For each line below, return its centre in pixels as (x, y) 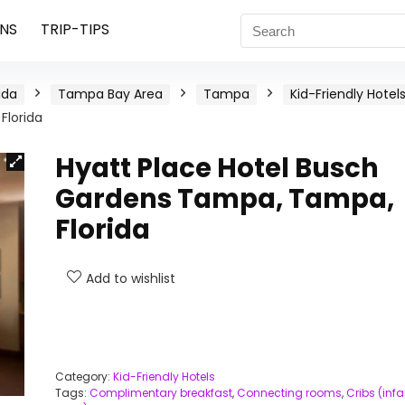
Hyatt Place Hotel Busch (217, 168)
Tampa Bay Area (110, 94)
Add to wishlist (130, 278)
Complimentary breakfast (160, 393)
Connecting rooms (289, 393)
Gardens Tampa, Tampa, (224, 199)
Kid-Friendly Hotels (164, 377)
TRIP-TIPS (75, 29)
